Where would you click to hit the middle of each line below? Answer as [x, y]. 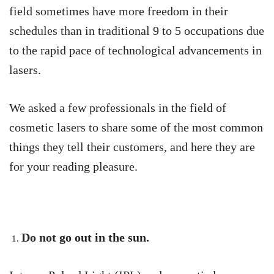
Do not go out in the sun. [85, 237]
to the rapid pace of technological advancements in [135, 50]
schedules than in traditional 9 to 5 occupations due [137, 30]
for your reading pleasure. [73, 166]
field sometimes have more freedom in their [119, 11]
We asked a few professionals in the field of [118, 107]
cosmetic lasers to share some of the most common [136, 127]
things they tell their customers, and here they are [132, 146]
